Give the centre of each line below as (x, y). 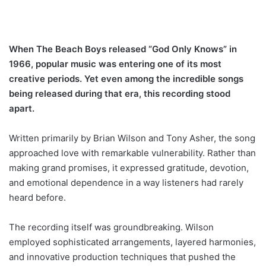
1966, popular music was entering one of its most (115, 64)
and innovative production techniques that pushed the (122, 256)
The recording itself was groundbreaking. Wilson (111, 227)
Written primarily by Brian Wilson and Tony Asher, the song (132, 138)
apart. (22, 108)
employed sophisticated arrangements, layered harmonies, (132, 242)
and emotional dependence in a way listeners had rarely (126, 182)
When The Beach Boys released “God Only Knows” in (123, 49)
